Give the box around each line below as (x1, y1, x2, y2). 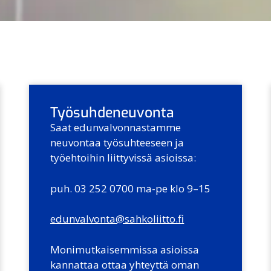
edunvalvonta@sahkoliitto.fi (50, 212, 184, 226)
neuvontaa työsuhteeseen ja (50, 135, 184, 150)
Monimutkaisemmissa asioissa (50, 242, 200, 256)
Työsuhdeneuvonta (50, 103, 175, 123)
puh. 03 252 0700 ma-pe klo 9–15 (50, 181, 211, 195)
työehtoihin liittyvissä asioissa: (50, 151, 197, 165)
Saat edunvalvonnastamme (50, 120, 181, 135)
